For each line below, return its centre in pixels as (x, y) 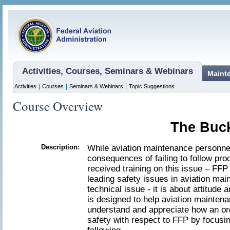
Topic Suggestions (152, 86)
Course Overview (58, 106)
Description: (60, 147)
